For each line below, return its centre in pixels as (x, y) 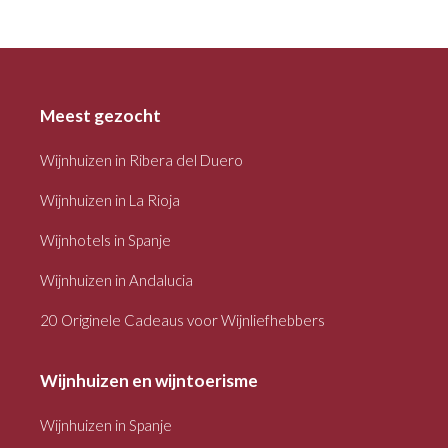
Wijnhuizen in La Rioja (110, 199)
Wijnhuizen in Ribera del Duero (141, 159)
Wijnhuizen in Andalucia (116, 279)
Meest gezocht (100, 115)
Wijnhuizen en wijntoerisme (149, 380)
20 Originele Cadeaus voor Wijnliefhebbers (182, 319)
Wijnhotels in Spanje (105, 239)
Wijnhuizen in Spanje (106, 424)
